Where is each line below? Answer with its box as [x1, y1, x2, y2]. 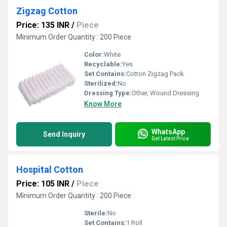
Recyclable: [84, 60, 122, 68]
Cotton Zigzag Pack [126, 70, 184, 78]
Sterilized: [84, 80, 118, 87]
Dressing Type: [84, 89, 132, 97]
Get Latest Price [152, 135, 189, 141]
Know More [84, 100, 122, 108]
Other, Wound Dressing [132, 89, 199, 97]
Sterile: [84, 209, 107, 217]
